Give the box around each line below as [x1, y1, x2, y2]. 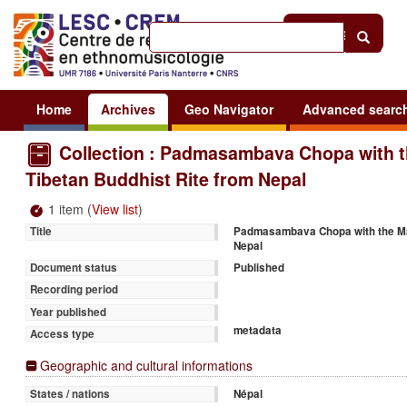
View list [92, 199, 138, 218]
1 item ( [45, 199, 92, 218]
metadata [233, 322, 283, 338]
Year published [29, 303, 106, 320]
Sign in [331, 24, 372, 41]
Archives [101, 99, 155, 118]
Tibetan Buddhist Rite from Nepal [25, 165, 306, 192]
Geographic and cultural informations [40, 355, 253, 374]
